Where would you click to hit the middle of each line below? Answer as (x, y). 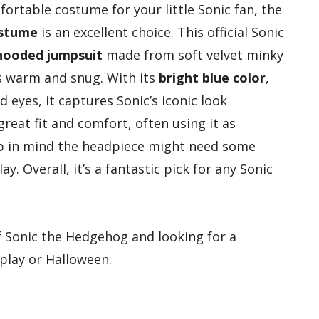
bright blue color (212, 78)
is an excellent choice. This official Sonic (161, 32)
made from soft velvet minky (193, 55)
